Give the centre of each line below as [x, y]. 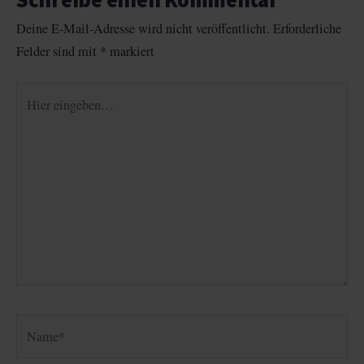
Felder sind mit [58, 52]
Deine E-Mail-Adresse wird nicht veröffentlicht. [143, 29]
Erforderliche [307, 29]
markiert [130, 52]
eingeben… [45, 116]
